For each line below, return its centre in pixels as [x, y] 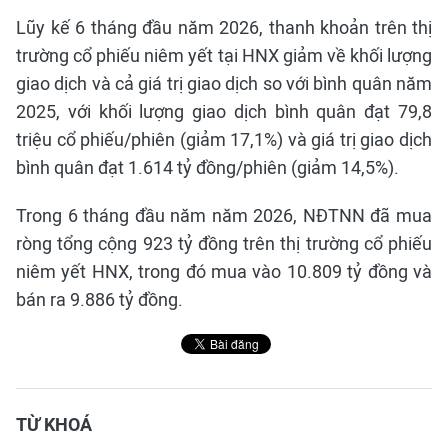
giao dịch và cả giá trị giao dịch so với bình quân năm [224, 84]
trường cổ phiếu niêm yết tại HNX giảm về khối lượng [224, 56]
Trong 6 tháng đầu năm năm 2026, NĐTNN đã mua [224, 216]
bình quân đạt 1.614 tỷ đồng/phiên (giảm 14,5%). [207, 168]
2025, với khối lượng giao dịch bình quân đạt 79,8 [224, 112]
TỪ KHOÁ [54, 425]
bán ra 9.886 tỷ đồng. [99, 300]
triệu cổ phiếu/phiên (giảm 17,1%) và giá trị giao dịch [224, 140]
